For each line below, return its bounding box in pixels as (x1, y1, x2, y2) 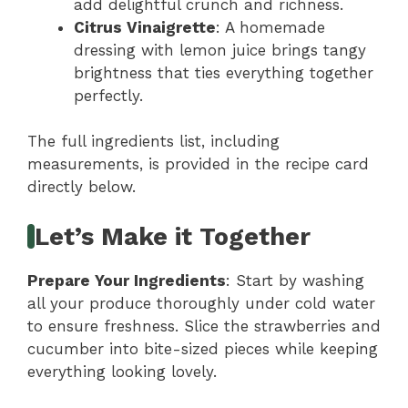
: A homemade (216, 17, 325, 36)
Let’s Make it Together (35, 221, 311, 251)
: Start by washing (226, 270, 364, 290)
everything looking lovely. (27, 362, 217, 381)
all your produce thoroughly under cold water (27, 293, 375, 312)
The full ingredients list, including (27, 132, 280, 151)
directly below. (27, 178, 136, 197)
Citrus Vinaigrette (74, 17, 216, 36)
